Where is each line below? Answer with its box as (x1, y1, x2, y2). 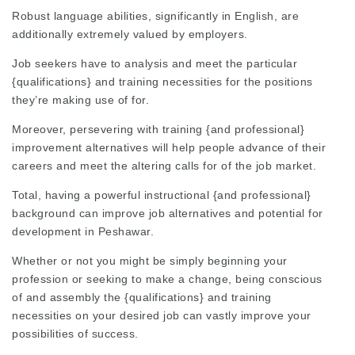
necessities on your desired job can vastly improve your (12, 308, 311, 322)
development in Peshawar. (12, 224, 154, 238)
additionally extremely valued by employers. (12, 27, 248, 40)
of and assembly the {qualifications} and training (12, 290, 272, 303)
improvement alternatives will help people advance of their (12, 140, 326, 154)
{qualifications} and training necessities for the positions (12, 74, 313, 88)
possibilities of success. (12, 326, 139, 340)
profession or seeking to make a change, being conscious (12, 272, 323, 285)
